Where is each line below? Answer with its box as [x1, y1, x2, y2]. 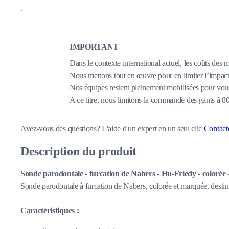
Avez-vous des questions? [20, 124, 102, 133]
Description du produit [20, 144, 136, 158]
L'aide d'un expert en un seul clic [102, 124, 204, 133]
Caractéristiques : [20, 205, 79, 215]
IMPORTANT [70, 42, 119, 51]
